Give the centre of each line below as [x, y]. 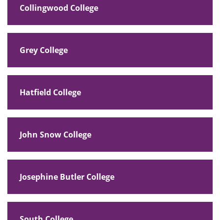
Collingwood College [59, 8]
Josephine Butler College [67, 177]
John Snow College [55, 134]
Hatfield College [50, 92]
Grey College [44, 50]
